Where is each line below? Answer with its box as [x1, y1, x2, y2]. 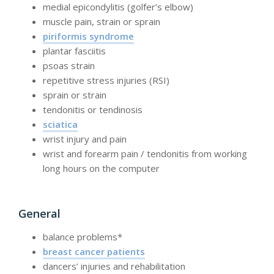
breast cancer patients [43, 245, 145, 258]
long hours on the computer [43, 162, 160, 175]
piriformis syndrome [43, 30, 134, 43]
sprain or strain [43, 89, 106, 102]
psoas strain [43, 59, 95, 72]
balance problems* [43, 231, 122, 243]
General [18, 206, 61, 221]
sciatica [43, 118, 78, 131]
